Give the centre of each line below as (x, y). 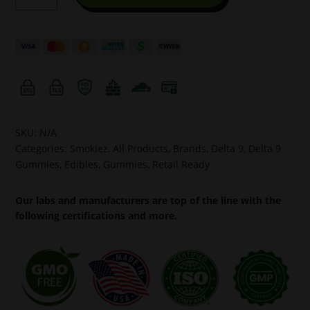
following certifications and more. (97, 215)
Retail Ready (181, 164)
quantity (32, 121)
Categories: (43, 148)
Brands (190, 148)
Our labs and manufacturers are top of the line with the (148, 200)
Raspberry (36, 10)
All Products (141, 148)
